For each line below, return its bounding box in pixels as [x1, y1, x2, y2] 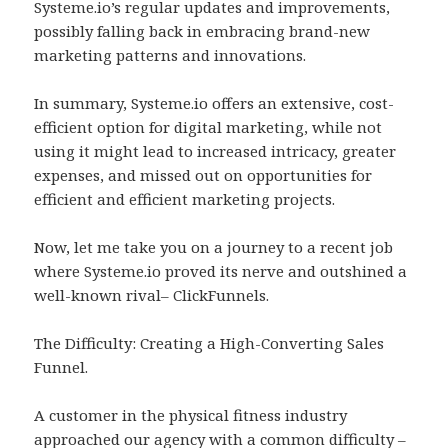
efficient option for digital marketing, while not [34, 117, 383, 138]
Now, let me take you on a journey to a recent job [34, 237, 394, 258]
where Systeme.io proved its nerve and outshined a [34, 261, 408, 282]
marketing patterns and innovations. [34, 45, 307, 66]
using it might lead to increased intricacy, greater [34, 141, 397, 162]
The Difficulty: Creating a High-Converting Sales [34, 333, 385, 354]
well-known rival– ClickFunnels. [34, 285, 270, 306]
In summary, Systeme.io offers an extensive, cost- [34, 93, 395, 114]
